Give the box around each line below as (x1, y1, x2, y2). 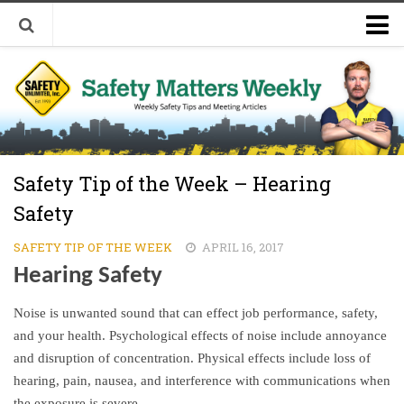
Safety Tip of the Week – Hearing (14, 170, 331, 197)
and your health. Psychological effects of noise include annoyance (14, 328, 387, 343)
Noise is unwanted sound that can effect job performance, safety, (14, 306, 378, 320)
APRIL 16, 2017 (202, 239, 284, 255)
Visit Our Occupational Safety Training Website (18, 87, 366, 105)
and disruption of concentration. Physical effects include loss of (14, 351, 371, 365)
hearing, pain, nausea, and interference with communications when (14, 373, 390, 388)
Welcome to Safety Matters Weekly (18, 53, 277, 71)
